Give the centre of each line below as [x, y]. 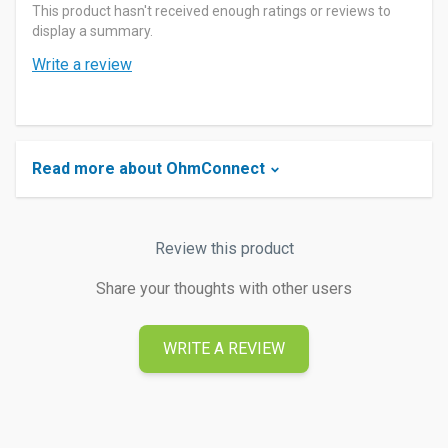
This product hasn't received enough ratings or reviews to [211, 11]
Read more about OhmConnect [148, 168]
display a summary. [92, 31]
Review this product [224, 248]
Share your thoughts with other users [224, 288]
